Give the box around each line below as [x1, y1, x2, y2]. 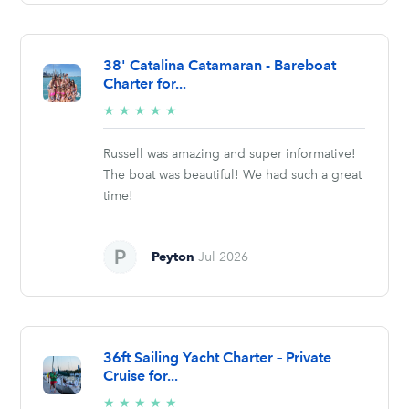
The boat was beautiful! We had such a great [103, 166, 362, 183]
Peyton [152, 248, 195, 264]
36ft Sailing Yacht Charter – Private [103, 348, 332, 366]
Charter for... [103, 74, 187, 92]
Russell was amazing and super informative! [103, 145, 357, 162]
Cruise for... [103, 366, 179, 384]
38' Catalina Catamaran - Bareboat [103, 56, 337, 74]
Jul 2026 [198, 248, 249, 265]
